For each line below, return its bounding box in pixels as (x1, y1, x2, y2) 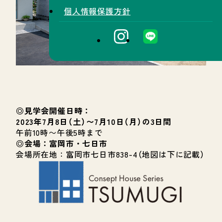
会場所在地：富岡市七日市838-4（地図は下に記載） (16, 148, 205, 160)
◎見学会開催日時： (16, 105, 91, 116)
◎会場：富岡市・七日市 (16, 137, 108, 149)
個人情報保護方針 (64, 5, 131, 17)
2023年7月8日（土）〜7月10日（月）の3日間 (16, 115, 171, 127)
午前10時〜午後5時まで (16, 126, 103, 138)
